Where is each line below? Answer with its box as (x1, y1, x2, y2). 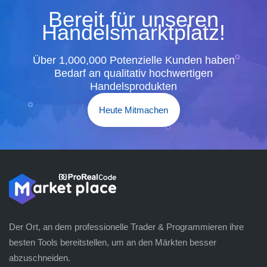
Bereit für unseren (48, 7, 219, 32)
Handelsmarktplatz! (42, 20, 225, 45)
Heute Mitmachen (99, 105, 168, 116)
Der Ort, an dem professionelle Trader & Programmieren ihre (9, 221, 244, 232)
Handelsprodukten (90, 80, 177, 93)
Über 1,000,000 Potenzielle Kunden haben (32, 54, 235, 67)
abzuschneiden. (9, 252, 70, 263)
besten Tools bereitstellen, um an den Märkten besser (9, 237, 216, 247)
